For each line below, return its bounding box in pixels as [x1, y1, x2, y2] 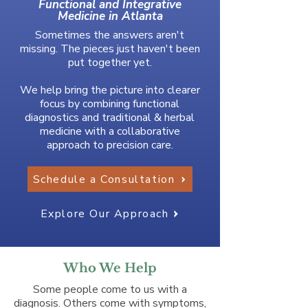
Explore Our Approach [40, 206, 169, 221]
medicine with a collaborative [39, 124, 180, 139]
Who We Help [63, 261, 157, 276]
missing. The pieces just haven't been [19, 41, 200, 56]
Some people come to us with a [33, 282, 187, 297]
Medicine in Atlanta [57, 8, 163, 24]
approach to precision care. [46, 137, 173, 153]
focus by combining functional [40, 96, 179, 111]
